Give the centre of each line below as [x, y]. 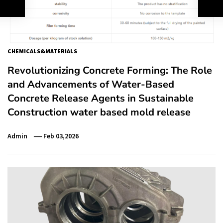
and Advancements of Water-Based [91, 84]
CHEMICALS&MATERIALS [42, 51]
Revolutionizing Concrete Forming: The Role [110, 70]
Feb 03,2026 [61, 136]
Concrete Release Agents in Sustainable [101, 98]
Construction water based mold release [99, 112]
